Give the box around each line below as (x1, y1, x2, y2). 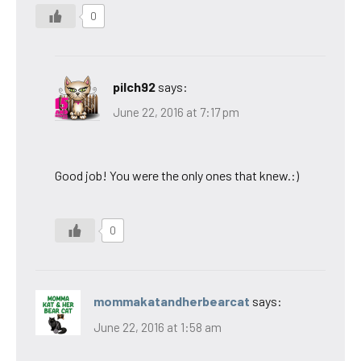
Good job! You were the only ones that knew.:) (55, 168, 299, 184)
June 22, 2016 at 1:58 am (93, 319, 222, 334)
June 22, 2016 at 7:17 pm (113, 105, 239, 120)
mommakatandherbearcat (93, 293, 250, 309)
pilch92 (113, 78, 156, 94)
